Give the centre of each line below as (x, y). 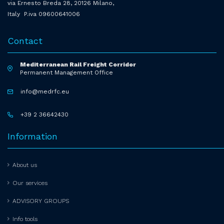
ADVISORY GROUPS (41, 201)
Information (32, 136)
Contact (25, 40)
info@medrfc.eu (44, 91)
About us (25, 165)
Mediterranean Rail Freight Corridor (78, 64)
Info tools (25, 219)
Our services (30, 183)
